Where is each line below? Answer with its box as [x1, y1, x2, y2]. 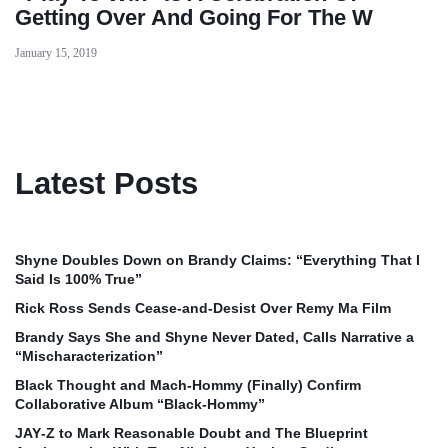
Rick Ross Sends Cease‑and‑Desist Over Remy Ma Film [15, 300, 391, 317]
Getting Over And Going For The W [15, 5, 373, 31]
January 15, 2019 [15, 46, 97, 61]
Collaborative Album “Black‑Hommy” [15, 396, 265, 413]
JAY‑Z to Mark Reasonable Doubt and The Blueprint [15, 425, 368, 442]
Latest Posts [15, 166, 198, 202]
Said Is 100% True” [15, 271, 142, 288]
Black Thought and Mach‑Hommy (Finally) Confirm [15, 377, 361, 394]
